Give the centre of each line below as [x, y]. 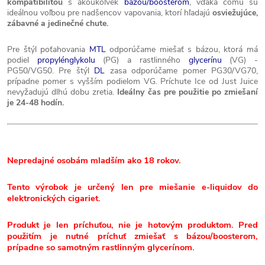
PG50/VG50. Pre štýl [51, 70]
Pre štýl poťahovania [48, 49]
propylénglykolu [66, 60]
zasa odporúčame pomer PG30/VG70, [182, 70]
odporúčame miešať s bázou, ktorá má [182, 49]
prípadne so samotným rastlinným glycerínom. [101, 247]
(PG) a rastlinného [142, 60]
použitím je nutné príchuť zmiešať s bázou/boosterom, [132, 236]
